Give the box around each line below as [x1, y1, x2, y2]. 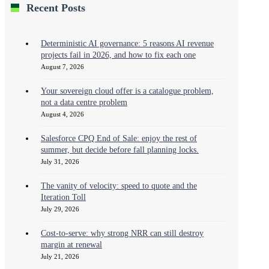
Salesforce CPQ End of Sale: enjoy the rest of [41, 133, 197, 143]
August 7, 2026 [41, 62, 84, 70]
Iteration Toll [41, 192, 86, 202]
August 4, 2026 [41, 110, 84, 118]
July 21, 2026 [41, 252, 79, 260]
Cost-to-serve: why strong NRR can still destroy [41, 228, 204, 238]
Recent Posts [26, 1, 85, 14]
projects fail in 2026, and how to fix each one [41, 50, 196, 59]
